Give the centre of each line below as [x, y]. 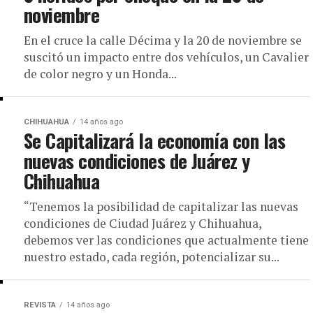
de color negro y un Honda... [100, 73]
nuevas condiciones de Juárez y [137, 160]
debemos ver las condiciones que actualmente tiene [166, 240]
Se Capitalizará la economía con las [154, 140]
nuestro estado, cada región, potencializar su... [152, 256]
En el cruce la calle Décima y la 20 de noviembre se [163, 40]
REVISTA [40, 305]
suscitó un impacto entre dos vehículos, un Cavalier [166, 57]
